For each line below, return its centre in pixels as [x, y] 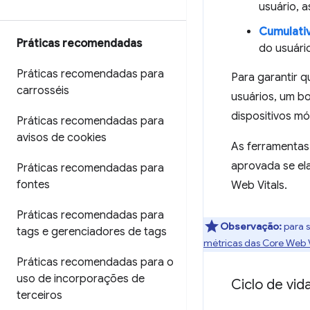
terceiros [39, 295]
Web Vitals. [259, 185]
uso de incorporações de [81, 279]
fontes [33, 185]
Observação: [251, 226]
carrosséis [43, 91]
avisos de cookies [62, 138]
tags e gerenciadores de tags [92, 232]
